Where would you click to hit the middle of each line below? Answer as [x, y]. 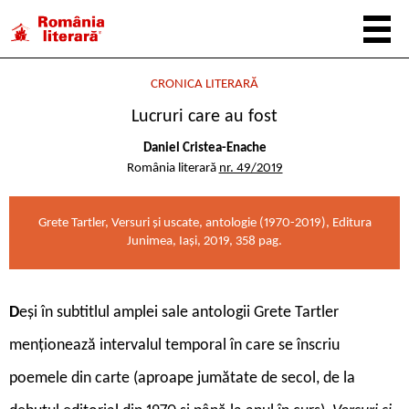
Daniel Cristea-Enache [204, 148]
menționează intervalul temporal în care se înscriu [174, 345]
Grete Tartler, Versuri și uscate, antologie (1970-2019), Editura [204, 223]
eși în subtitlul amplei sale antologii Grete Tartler [179, 312]
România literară [173, 168]
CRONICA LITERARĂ [204, 84]
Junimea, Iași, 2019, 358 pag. [204, 241]
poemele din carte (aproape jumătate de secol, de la [182, 378]
